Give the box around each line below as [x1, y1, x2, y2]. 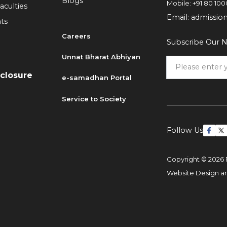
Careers [61, 31, 91, 40]
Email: [166, 12, 191, 22]
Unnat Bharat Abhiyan [61, 53, 140, 61]
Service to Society [61, 94, 126, 103]
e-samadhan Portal [61, 73, 132, 82]
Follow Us [166, 126, 203, 135]
